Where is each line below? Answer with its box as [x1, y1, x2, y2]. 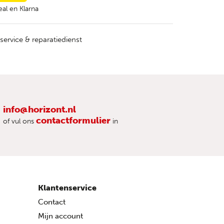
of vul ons [3, 116, 36, 125]
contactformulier [36, 114, 110, 126]
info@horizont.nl [3, 103, 76, 115]
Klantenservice [38, 182, 96, 192]
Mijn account [38, 211, 83, 220]
